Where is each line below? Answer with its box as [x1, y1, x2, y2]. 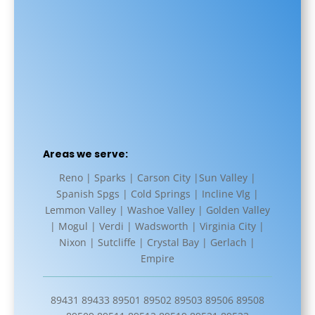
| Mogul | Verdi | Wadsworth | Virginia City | [50, 219, 265, 233]
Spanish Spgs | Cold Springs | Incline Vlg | [56, 187, 259, 200]
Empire [140, 252, 174, 265]
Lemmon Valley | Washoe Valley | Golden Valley [44, 203, 270, 217]
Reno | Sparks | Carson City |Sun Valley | [58, 171, 256, 184]
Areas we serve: [42, 147, 128, 161]
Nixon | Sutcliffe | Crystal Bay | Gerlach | [59, 236, 256, 249]
